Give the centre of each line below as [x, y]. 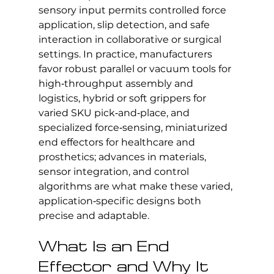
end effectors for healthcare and [118, 142]
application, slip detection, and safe [125, 24]
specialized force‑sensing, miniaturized [134, 127]
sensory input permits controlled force [133, 10]
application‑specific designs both [121, 201]
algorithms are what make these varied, [136, 186]
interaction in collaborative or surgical [131, 39]
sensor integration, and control [115, 171]
